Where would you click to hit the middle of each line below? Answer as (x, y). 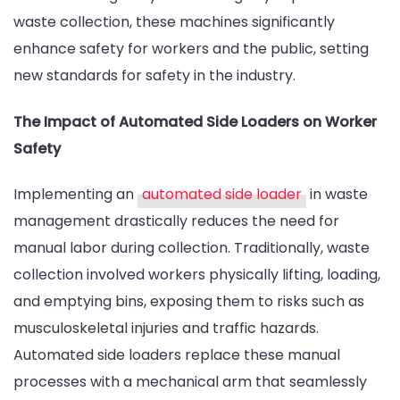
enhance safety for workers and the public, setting (191, 49)
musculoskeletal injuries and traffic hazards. (166, 328)
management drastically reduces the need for (176, 221)
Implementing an (75, 194)
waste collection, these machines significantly (174, 22)
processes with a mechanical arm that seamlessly (190, 381)
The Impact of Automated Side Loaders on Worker (195, 121)
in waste (337, 194)
